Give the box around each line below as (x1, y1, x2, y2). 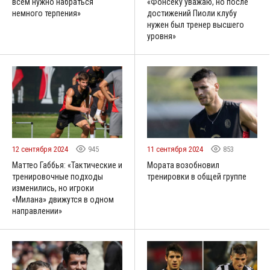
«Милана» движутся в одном (12, 194, 114, 204)
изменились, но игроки (12, 183, 94, 193)
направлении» (12, 206, 62, 216)
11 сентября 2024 (147, 144, 205, 154)
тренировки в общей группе (147, 171, 246, 181)
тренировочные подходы (12, 171, 103, 181)
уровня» (147, 31, 176, 41)
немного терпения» (12, 8, 81, 18)
